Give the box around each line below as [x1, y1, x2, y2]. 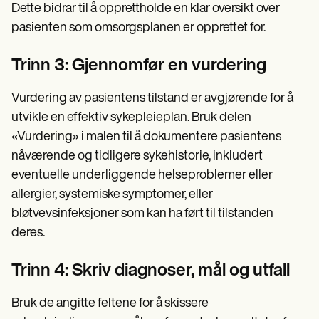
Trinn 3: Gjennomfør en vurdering [11, 57, 266, 75]
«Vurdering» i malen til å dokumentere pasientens [11, 130, 281, 144]
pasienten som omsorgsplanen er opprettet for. [11, 21, 266, 35]
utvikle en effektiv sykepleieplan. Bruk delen [11, 110, 251, 125]
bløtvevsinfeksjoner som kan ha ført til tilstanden [11, 206, 273, 221]
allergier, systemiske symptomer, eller [11, 187, 213, 202]
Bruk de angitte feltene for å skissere [11, 296, 209, 310]
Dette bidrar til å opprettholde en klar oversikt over [11, 1, 280, 16]
